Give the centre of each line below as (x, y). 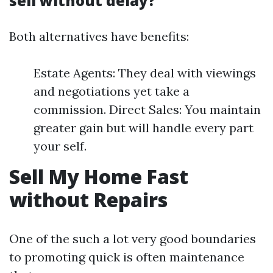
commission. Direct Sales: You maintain (147, 110)
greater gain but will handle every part (144, 128)
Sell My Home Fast (99, 177)
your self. (60, 146)
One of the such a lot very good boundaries (133, 239)
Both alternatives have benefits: (99, 37)
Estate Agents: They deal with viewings (145, 73)
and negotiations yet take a (112, 91)
